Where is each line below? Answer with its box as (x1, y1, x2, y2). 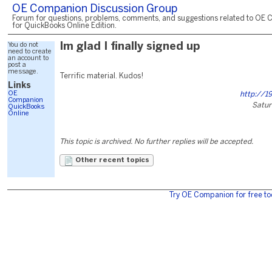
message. (8, 69, 38, 75)
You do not (8, 42, 38, 48)
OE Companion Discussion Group (12, 4, 177, 15)
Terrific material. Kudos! (59, 73, 143, 80)
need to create (8, 49, 52, 55)
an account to (8, 55, 49, 61)
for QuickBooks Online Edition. (12, 22, 117, 29)
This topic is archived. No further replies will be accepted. (59, 138, 253, 145)
